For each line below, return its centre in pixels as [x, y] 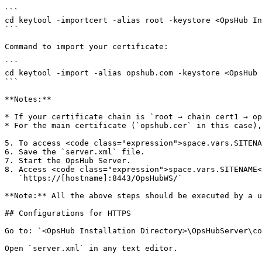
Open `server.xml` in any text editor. [91, 248]
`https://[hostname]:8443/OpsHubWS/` [12, 178]
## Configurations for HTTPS [68, 213]
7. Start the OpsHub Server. [68, 161]
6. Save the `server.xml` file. [75, 152]
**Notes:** [28, 99]
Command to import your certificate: [87, 46]
